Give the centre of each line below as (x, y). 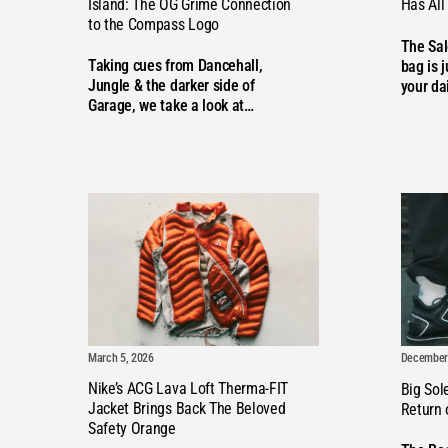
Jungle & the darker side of (171, 86)
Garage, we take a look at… (171, 106)
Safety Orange (132, 429)
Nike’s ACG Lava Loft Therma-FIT (188, 389)
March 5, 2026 (121, 358)
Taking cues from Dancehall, (175, 66)
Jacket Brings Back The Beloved (187, 409)
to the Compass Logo (153, 25)
